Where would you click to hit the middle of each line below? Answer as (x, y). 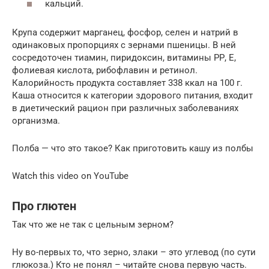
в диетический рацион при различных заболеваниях (125, 108)
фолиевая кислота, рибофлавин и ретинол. (105, 70)
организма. (36, 120)
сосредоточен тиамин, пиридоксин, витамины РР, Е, (124, 57)
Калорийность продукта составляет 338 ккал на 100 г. (127, 83)
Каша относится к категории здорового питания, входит (132, 95)
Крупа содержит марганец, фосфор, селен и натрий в (125, 32)
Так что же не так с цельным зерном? (93, 224)
